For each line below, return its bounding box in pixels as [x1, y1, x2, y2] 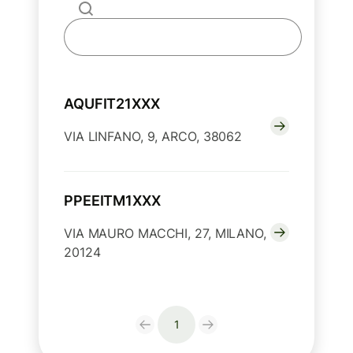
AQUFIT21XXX [64, 95, 160, 113]
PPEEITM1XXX [64, 192, 161, 210]
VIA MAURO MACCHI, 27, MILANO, [64, 225, 266, 242]
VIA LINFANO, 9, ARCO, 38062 [64, 128, 243, 145]
